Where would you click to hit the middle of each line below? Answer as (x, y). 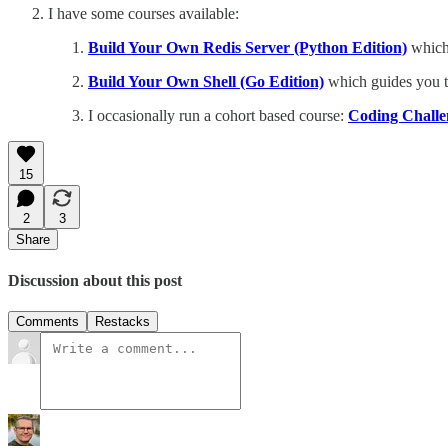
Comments (47, 321)
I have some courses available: (143, 14)
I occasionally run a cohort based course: (218, 116)
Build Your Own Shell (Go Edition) (206, 82)
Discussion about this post (95, 280)
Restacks (122, 321)
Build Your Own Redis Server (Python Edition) (247, 48)
